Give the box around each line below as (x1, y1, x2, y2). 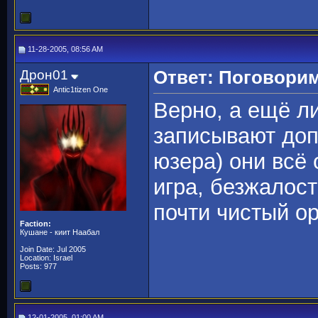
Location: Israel (20, 253, 72, 262)
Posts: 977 (20, 262, 57, 270)
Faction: (20, 219, 51, 228)
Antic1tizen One (53, 85, 108, 94)
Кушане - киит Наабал (20, 228, 99, 236)
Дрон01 (20, 67, 68, 82)
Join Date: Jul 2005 (20, 245, 86, 253)
